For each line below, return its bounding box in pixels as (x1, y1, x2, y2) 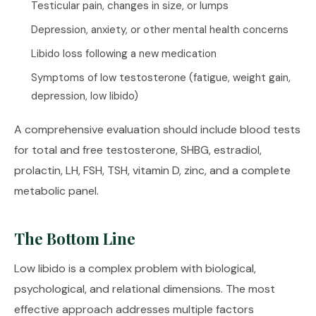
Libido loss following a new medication (31, 47, 217, 61)
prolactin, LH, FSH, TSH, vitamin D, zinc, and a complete (14, 163, 291, 178)
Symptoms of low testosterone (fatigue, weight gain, (31, 71, 291, 85)
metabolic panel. (14, 183, 99, 198)
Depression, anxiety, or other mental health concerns (31, 23, 288, 37)
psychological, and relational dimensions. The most (14, 281, 275, 296)
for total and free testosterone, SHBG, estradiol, (14, 142, 262, 157)
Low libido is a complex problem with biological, (14, 261, 256, 276)
